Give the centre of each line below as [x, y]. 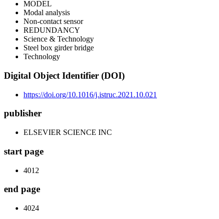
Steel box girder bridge [59, 48]
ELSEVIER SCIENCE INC [68, 132]
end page [22, 189]
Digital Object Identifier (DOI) [64, 76]
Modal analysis [47, 13]
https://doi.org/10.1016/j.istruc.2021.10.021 [90, 94]
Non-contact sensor [53, 22]
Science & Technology [59, 39]
